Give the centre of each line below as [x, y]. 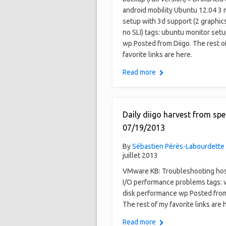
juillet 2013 [140, 155]
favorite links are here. [157, 54]
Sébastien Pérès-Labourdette [178, 146]
